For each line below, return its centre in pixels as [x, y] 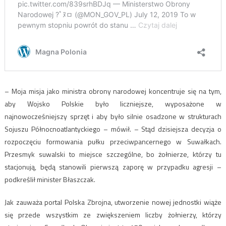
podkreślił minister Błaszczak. [50, 179]
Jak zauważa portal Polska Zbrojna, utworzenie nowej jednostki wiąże [113, 202]
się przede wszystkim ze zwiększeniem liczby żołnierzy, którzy [113, 214]
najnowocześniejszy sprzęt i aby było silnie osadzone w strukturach [113, 116]
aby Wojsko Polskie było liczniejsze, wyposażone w [113, 103]
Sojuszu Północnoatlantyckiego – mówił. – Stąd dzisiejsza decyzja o [113, 129]
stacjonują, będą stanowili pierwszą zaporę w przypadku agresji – [113, 166]
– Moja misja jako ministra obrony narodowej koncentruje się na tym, [113, 91]
